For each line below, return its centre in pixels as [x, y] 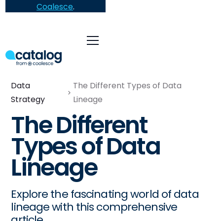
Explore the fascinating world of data [105, 194]
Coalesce [55, 6]
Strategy [28, 99]
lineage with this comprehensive [94, 207]
